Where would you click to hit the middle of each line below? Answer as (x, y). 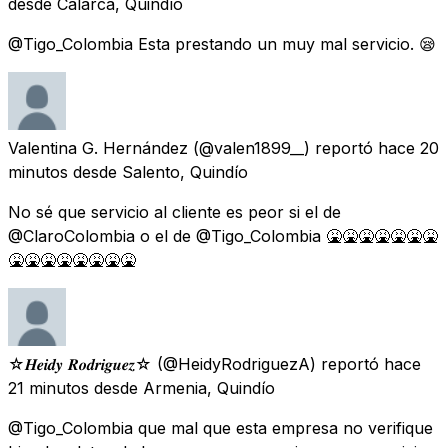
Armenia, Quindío (209, 387)
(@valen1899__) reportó (283, 147)
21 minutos (48, 387)
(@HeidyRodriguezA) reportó (268, 363)
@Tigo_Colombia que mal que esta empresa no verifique (220, 427)
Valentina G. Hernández (98, 147)
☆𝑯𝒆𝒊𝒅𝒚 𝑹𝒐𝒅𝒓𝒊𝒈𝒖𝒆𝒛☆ (80, 363)
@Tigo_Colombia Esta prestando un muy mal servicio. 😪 (222, 43)
